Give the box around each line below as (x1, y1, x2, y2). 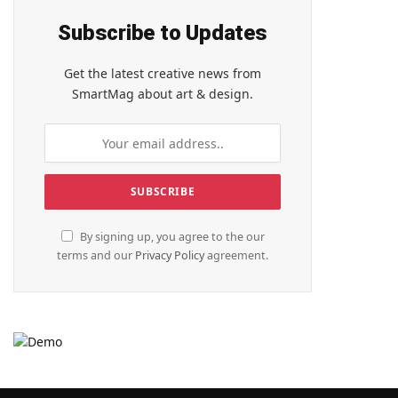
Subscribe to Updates (58, 20, 267, 45)
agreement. (204, 248, 268, 263)
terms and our (57, 248, 135, 263)
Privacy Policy (135, 248, 204, 263)
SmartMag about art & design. (72, 85, 253, 102)
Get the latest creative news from (64, 65, 261, 82)
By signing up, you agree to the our (76, 229, 265, 244)
